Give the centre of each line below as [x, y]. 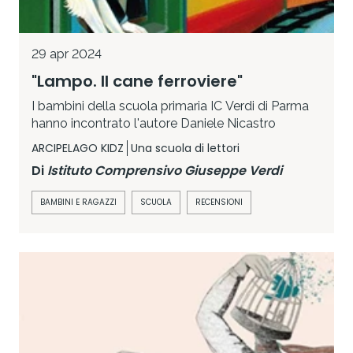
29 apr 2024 [67, 54]
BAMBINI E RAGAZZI [78, 203]
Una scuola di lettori [185, 149]
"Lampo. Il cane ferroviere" [137, 82]
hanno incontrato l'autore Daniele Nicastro [154, 124]
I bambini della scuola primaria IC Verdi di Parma [170, 106]
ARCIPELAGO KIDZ [78, 149]
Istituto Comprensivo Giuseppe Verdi [165, 171]
